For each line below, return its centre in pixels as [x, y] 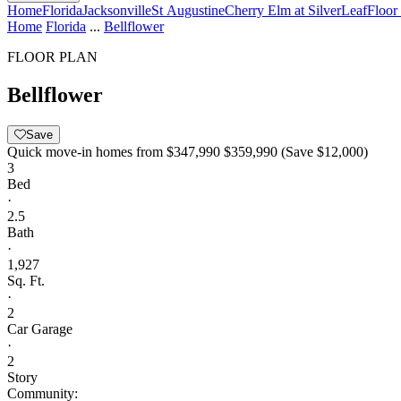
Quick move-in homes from [85, 151]
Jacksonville [117, 10]
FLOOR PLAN [52, 57]
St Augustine [188, 10]
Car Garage [40, 328]
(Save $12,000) [324, 151]
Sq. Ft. [26, 280]
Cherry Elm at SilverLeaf [296, 10]
